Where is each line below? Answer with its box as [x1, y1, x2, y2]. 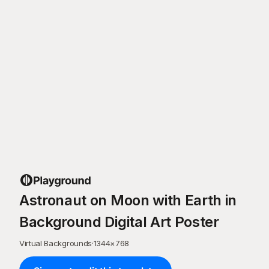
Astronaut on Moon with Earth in [19, 192, 237, 209]
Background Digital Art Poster [19, 213, 219, 231]
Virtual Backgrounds [19, 238, 92, 248]
